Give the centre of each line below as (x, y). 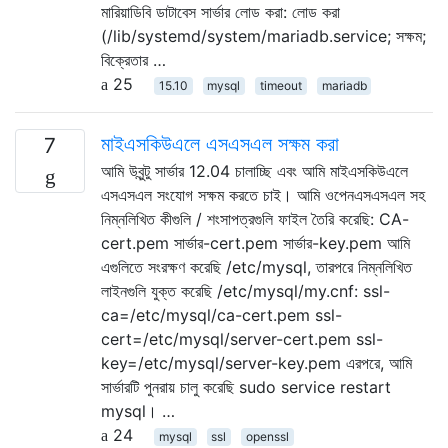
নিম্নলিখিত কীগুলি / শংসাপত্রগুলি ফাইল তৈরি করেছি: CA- (255, 218)
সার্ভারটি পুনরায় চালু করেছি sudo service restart (246, 386)
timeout (280, 85)
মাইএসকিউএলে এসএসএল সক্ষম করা (220, 143)
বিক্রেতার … (133, 59)
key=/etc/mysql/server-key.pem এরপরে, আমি (256, 362)
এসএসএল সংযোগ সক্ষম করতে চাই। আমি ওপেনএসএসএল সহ (263, 194)
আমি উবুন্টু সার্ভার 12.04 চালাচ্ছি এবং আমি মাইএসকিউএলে (254, 170)
